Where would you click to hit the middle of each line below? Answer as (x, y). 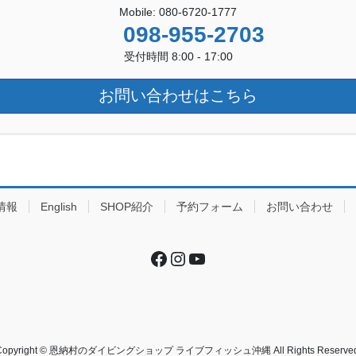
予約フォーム (210, 206)
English (59, 206)
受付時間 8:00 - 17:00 (178, 56)
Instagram (210, 257)
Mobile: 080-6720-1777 (178, 12)
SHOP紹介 (127, 206)
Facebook (190, 257)
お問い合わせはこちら (178, 96)
